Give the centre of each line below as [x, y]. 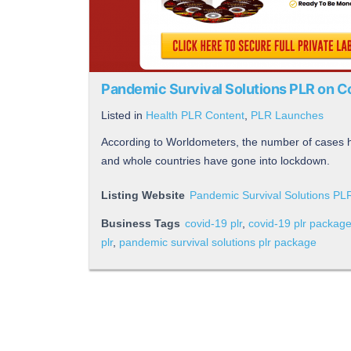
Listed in [123, 116]
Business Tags [141, 224]
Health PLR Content [195, 116]
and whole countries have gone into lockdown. [215, 161]
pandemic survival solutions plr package [218, 242]
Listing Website [143, 195]
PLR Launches [287, 116]
